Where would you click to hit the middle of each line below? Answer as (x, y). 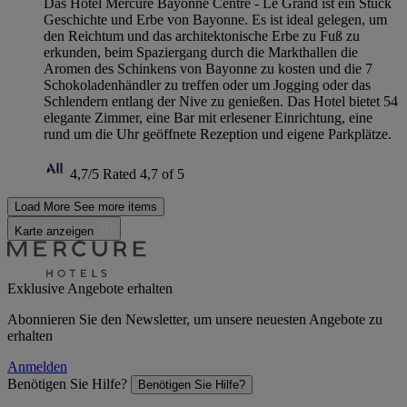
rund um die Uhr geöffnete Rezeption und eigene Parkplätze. (218, 134)
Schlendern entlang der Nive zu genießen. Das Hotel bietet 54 (221, 102)
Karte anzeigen (56, 232)
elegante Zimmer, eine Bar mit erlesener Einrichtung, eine (208, 118)
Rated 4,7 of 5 (144, 174)
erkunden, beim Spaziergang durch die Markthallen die (201, 53)
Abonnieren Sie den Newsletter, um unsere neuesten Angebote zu (195, 320)
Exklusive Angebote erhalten (90, 289)
